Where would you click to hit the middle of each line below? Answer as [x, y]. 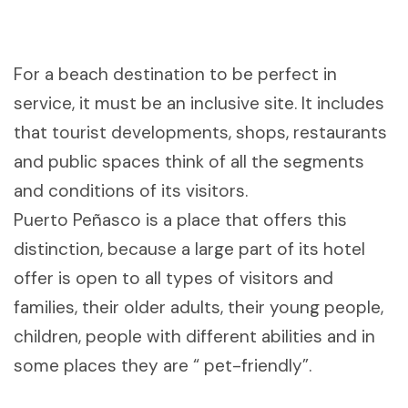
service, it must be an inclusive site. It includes [199, 104]
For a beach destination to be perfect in [175, 75]
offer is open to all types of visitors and [173, 279]
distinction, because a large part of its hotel [189, 250]
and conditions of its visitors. [131, 191]
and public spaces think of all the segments [189, 162]
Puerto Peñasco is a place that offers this [180, 220]
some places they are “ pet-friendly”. [163, 366]
